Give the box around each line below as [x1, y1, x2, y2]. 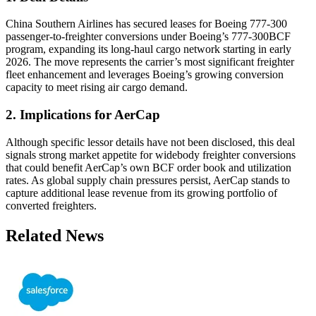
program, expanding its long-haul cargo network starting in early [6, 43, 291, 56]
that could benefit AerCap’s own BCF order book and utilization [6, 161, 291, 174]
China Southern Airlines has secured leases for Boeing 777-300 [6, 18, 287, 30]
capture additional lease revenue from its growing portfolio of [6, 186, 277, 199]
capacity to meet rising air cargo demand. [6, 81, 188, 94]
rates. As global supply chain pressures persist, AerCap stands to [6, 174, 290, 186]
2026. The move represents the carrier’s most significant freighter [6, 56, 294, 68]
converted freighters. [6, 199, 97, 212]
